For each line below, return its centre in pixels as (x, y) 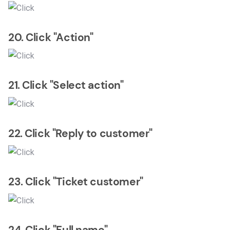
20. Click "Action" (51, 37)
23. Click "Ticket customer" (76, 181)
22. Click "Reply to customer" (80, 134)
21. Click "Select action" (66, 85)
